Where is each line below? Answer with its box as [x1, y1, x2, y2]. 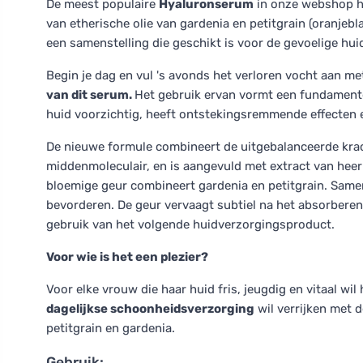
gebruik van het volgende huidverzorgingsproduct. [46, 217, 335, 232]
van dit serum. [46, 88, 135, 102]
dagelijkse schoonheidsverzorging [46, 301, 254, 316]
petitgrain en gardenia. [46, 321, 175, 335]
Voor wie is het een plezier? [46, 250, 208, 264]
